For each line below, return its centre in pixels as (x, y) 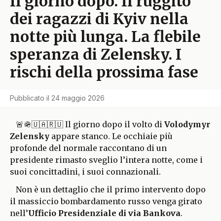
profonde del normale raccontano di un (88, 148)
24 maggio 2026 (78, 98)
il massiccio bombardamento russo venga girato (106, 201)
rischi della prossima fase (104, 72)
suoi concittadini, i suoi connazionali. (85, 171)
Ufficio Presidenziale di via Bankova (104, 213)
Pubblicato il (30, 98)
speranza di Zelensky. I (96, 54)
